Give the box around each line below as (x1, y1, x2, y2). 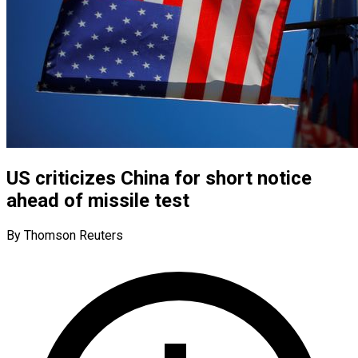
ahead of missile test (6, 189, 189, 212)
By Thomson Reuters (6, 227, 123, 243)
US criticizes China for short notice (6, 166, 312, 189)
